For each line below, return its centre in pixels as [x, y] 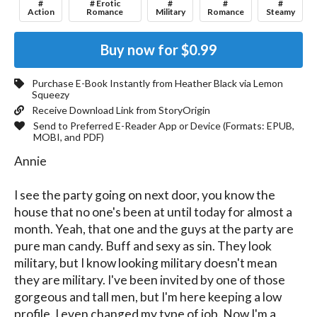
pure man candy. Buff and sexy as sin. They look [143, 246]
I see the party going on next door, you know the [145, 195]
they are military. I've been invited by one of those [150, 280]
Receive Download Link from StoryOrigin [121, 110]
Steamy [280, 11]
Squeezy [51, 95]
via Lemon [260, 83]
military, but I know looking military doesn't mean [146, 263]
